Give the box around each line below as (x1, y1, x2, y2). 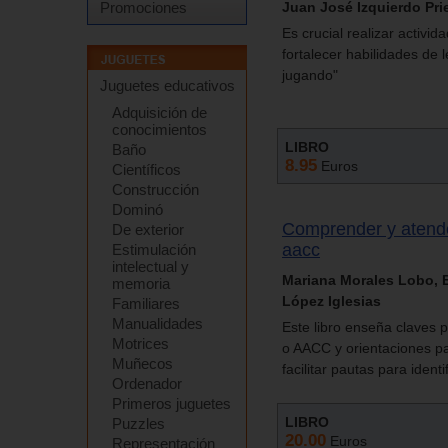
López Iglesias (282, 292, 381, 309)
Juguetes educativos (100, 77, 235, 94)
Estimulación (112, 241, 196, 258)
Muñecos (112, 355, 173, 372)
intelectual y (112, 258, 189, 275)
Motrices (112, 335, 169, 352)
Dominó (112, 201, 163, 218)
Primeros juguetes (112, 395, 231, 412)
